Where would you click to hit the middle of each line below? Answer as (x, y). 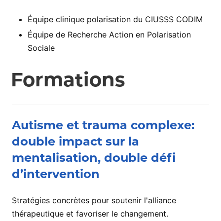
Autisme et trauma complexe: (103, 125)
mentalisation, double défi (94, 157)
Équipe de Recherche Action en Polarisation (109, 34)
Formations (68, 79)
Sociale (41, 48)
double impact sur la (75, 141)
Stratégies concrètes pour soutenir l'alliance (94, 200)
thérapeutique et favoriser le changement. (90, 213)
